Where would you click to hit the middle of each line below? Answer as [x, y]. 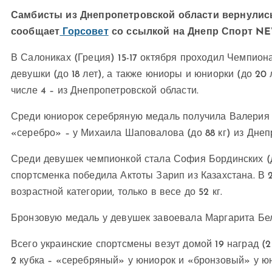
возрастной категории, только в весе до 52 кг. [117, 192]
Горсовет [84, 32]
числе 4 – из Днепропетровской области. [105, 91]
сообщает [36, 32]
